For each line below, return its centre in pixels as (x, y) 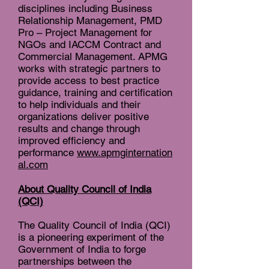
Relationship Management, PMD (90, 21)
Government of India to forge (82, 249)
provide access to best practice (89, 81)
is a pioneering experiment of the (91, 237)
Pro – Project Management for (85, 33)
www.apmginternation (125, 153)
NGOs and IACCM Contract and (89, 45)
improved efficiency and (71, 141)
